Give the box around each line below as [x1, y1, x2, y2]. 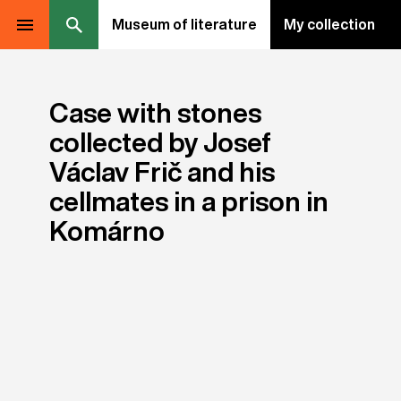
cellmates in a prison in [49, 188, 328, 215]
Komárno [49, 218, 165, 244]
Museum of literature [112, 17, 257, 31]
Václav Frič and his [49, 158, 275, 185]
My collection [284, 17, 375, 31]
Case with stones [49, 99, 261, 126]
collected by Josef [49, 129, 271, 156]
